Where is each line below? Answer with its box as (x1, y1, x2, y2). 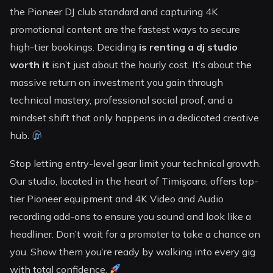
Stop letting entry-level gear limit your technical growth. (10, 157, 261, 169)
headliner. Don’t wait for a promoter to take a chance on (10, 227, 261, 240)
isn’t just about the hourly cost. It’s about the (49, 58, 252, 71)
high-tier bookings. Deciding (10, 41, 140, 54)
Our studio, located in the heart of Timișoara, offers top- (10, 174, 259, 187)
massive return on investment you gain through (10, 76, 224, 89)
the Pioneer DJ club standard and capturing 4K (10, 5, 219, 18)
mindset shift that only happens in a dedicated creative (10, 112, 260, 124)
